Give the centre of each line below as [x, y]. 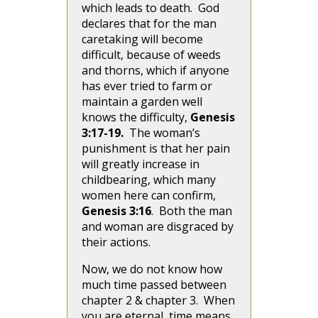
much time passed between [154, 285]
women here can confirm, [149, 195]
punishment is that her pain [156, 148]
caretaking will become [142, 39]
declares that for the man [149, 23]
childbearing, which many [149, 180]
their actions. [117, 242]
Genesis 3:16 [116, 211]
